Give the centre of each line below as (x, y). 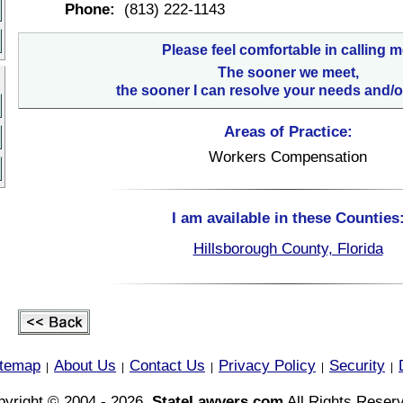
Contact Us (167, 365)
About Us (85, 365)
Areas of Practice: (288, 131)
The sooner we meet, (288, 72)
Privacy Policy (267, 365)
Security (357, 365)
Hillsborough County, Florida (288, 248)
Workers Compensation (288, 157)
